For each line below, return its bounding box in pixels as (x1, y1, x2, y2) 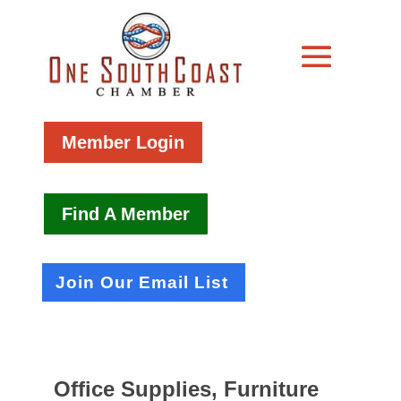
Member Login (62, 132, 185, 152)
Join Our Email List (55, 272, 229, 292)
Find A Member (62, 203, 191, 224)
